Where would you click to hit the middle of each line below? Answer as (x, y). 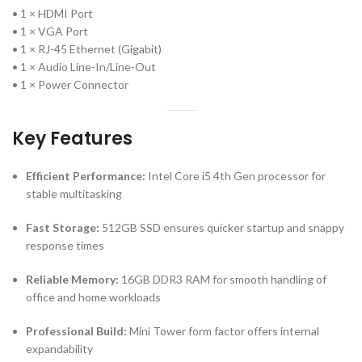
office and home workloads (93, 297)
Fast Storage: (63, 228)
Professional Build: (76, 331)
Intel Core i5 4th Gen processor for (236, 176)
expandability (59, 349)
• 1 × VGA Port (50, 32)
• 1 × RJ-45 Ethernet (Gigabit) (87, 49)
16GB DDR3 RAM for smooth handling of (223, 280)
